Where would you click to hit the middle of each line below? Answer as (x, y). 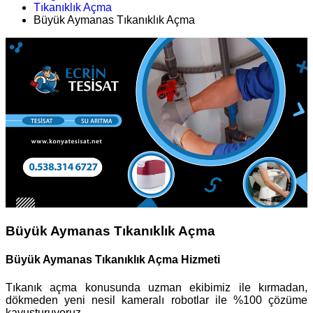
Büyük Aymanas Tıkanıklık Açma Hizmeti (113, 260)
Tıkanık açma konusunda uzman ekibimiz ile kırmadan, (156, 287)
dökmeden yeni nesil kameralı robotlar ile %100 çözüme (156, 300)
